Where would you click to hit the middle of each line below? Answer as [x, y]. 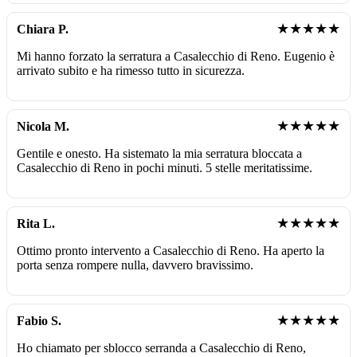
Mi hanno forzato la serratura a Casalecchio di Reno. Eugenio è [176, 56]
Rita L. [36, 223]
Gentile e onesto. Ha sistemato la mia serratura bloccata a [159, 153]
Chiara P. [43, 29]
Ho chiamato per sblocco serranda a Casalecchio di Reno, [161, 347]
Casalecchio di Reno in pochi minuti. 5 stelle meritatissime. [165, 167]
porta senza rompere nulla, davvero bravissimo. [135, 265]
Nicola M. [43, 126]
